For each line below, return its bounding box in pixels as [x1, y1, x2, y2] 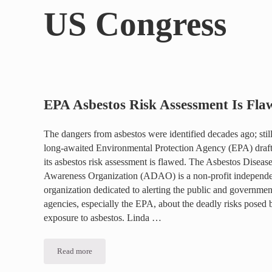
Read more [57, 247, 92, 256]
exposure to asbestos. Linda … [44, 212, 161, 224]
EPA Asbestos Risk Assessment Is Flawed [73, 250, 206, 259]
